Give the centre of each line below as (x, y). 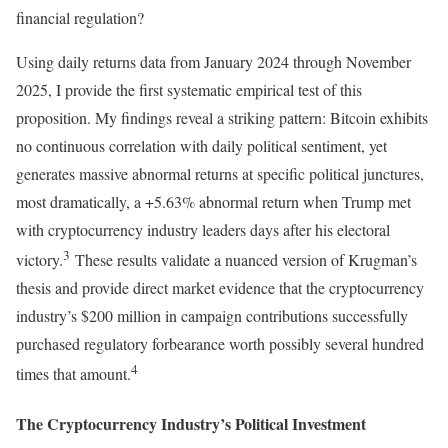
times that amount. (73, 374)
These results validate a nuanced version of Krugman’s (243, 260)
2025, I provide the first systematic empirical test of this (189, 89)
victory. (39, 260)
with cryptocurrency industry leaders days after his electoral (203, 229)
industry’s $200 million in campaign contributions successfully (212, 316)
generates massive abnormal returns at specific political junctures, (220, 173)
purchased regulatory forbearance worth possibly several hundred (220, 344)
